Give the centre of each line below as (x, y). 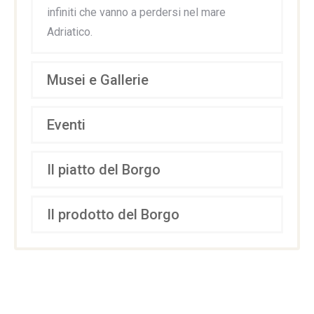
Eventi (66, 124)
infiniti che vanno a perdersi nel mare (136, 12)
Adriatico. (70, 32)
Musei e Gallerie (98, 80)
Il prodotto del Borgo (113, 214)
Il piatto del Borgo (104, 169)
